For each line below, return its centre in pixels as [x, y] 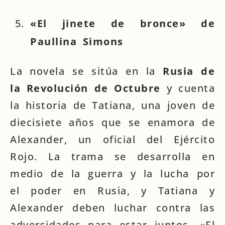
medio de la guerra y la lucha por [113, 174]
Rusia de [185, 71]
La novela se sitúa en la [83, 71]
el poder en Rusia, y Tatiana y [113, 191]
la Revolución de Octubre [85, 88]
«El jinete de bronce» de [123, 23]
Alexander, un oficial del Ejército [113, 139]
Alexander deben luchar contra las [113, 208]
